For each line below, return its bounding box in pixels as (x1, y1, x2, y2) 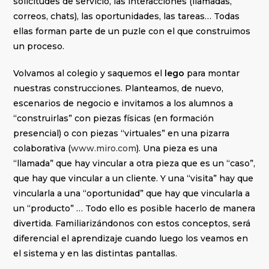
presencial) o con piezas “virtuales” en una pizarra (13, 128, 230, 139)
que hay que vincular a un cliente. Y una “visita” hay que (13, 173, 254, 184)
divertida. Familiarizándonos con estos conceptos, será (13, 218, 251, 229)
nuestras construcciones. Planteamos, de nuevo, (13, 83, 224, 94)
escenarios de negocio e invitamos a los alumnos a (13, 98, 234, 109)
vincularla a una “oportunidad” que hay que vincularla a (13, 188, 250, 199)
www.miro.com (71, 143, 137, 154)
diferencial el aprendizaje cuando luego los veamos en (13, 233, 249, 244)
